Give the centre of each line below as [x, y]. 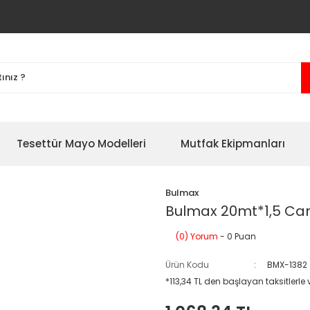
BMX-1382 [288, 265]
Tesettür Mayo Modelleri [81, 144]
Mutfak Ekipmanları [233, 144]
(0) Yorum [197, 236]
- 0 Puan [237, 236]
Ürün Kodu [187, 265]
